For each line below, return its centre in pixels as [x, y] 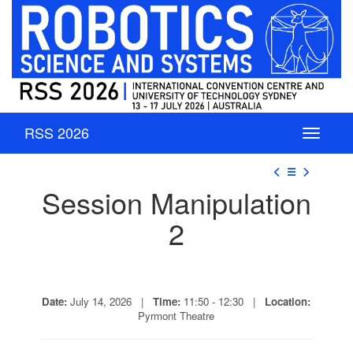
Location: [288, 301]
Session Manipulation [176, 202]
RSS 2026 [57, 132]
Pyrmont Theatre [176, 315]
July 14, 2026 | [110, 301]
